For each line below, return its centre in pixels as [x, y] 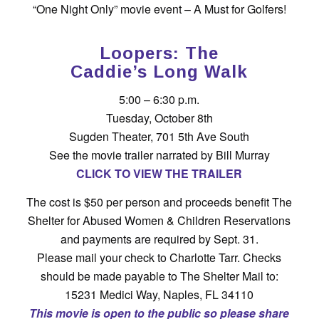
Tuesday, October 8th [159, 118]
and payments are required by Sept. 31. [159, 239]
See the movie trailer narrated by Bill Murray [159, 155]
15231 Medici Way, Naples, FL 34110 [159, 294]
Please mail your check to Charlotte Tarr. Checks [159, 257]
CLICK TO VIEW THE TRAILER [159, 174]
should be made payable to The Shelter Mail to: [159, 276]
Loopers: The [159, 53]
